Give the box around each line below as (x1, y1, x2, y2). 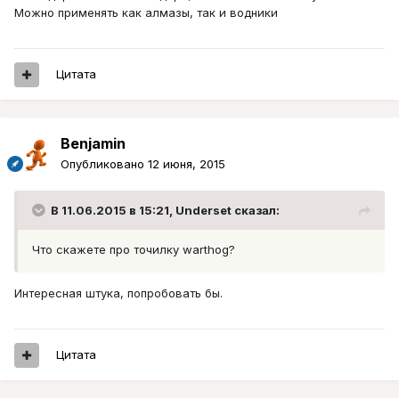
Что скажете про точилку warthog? (32, 242, 235, 257)
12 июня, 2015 (148, 157, 225, 172)
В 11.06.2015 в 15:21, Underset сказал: (51, 203, 280, 218)
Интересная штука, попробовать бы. (14, 286, 223, 301)
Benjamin (61, 134, 126, 153)
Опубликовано (61, 157, 148, 172)
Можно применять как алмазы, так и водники (14, 5, 278, 20)
